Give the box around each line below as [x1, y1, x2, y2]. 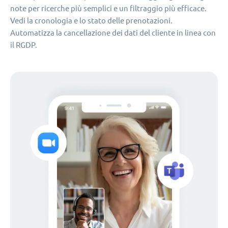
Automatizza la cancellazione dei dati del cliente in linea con [10, 28, 216, 37]
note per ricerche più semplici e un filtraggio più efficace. [10, 4, 207, 13]
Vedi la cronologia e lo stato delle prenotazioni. [10, 16, 173, 25]
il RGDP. [10, 40, 37, 49]
